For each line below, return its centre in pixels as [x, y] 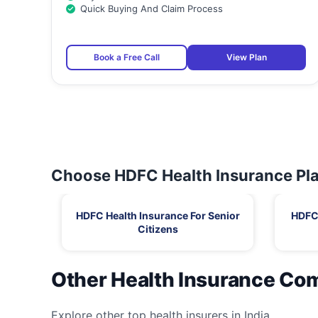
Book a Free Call [127, 57]
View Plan [247, 57]
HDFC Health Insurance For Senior [158, 216]
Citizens [158, 229]
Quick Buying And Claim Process [152, 9]
